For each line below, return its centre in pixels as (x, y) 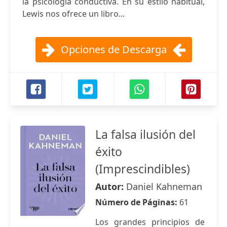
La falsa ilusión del (145, 134)
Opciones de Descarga (113, 49)
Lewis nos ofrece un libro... (73, 14)
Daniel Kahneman (164, 186)
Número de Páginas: (137, 202)
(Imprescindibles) (143, 169)
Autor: (111, 186)
